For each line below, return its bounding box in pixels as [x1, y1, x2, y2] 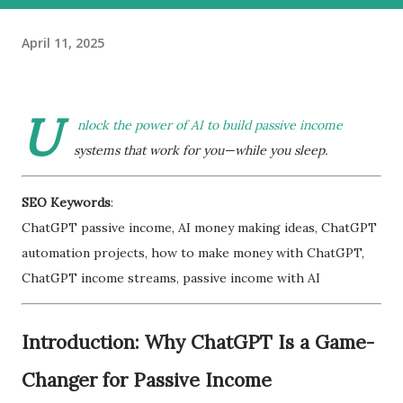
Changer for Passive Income [22, 368, 272, 392]
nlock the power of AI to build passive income [77, 117, 343, 133]
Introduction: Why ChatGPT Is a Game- [22, 330, 374, 354]
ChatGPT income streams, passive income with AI [22, 270, 320, 286]
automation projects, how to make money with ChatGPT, [22, 245, 364, 261]
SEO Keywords [22, 194, 111, 210]
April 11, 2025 [22, 33, 104, 51]
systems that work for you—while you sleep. [74, 142, 327, 158]
